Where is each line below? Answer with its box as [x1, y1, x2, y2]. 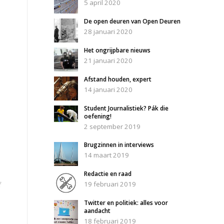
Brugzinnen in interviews [84, 140, 154, 149]
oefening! [84, 112, 112, 121]
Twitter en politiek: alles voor [84, 198, 168, 207]
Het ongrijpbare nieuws [84, 46, 151, 55]
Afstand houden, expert [84, 75, 152, 84]
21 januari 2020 [84, 56, 133, 65]
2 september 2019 [84, 122, 141, 131]
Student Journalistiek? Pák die [84, 104, 169, 113]
